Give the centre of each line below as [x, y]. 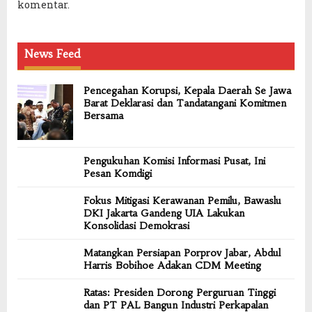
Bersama [103, 116]
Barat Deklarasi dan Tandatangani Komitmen [185, 103]
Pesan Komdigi [118, 174]
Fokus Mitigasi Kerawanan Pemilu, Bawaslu [182, 201]
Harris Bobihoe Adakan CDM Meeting [174, 266]
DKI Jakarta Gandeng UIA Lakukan [164, 213]
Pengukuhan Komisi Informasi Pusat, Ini [174, 161]
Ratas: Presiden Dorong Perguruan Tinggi [180, 293]
